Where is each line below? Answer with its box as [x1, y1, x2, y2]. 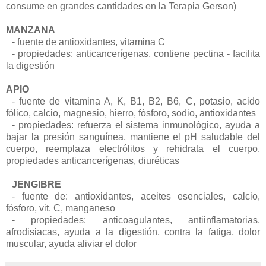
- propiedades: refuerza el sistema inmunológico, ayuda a [6, 120, 260, 131]
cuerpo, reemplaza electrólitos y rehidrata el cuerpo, [6, 144, 260, 154]
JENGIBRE [6, 179, 61, 190]
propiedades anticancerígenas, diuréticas [6, 156, 179, 166]
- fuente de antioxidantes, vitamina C [6, 37, 165, 47]
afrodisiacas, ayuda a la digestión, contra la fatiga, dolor [6, 227, 260, 237]
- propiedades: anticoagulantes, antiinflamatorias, [6, 215, 260, 226]
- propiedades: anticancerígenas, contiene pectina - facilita [6, 49, 260, 59]
